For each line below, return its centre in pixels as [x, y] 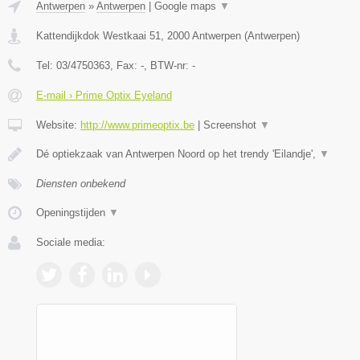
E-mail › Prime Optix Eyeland [104, 96]
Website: [58, 125]
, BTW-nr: [168, 66]
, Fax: [125, 66]
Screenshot [231, 125]
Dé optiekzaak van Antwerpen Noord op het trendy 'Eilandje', [178, 154]
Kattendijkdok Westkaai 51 [98, 36]
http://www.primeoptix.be [137, 125]
